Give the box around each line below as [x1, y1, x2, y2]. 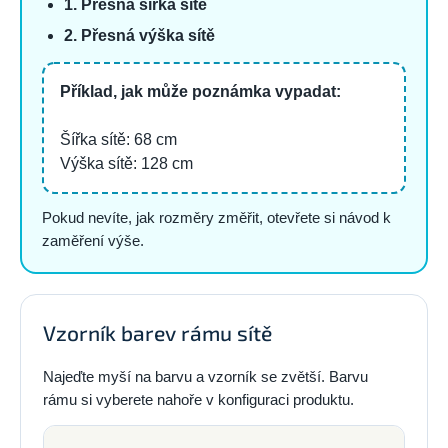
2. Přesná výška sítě [64, 26, 215, 44]
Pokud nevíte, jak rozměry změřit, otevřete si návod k [42, 208, 391, 226]
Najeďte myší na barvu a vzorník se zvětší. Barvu [43, 367, 368, 385]
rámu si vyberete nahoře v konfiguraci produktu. [43, 390, 354, 408]
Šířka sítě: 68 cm [60, 130, 177, 148]
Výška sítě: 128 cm [60, 154, 193, 172]
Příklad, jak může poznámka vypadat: [60, 82, 341, 100]
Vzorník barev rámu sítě [43, 319, 272, 345]
